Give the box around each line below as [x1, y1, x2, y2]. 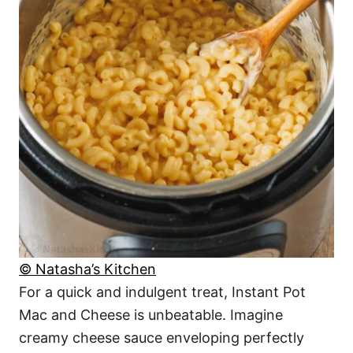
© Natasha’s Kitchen [19, 260, 156, 277]
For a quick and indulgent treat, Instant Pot [19, 283, 306, 300]
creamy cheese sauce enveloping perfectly [19, 329, 304, 346]
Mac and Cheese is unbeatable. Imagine [19, 306, 283, 323]
